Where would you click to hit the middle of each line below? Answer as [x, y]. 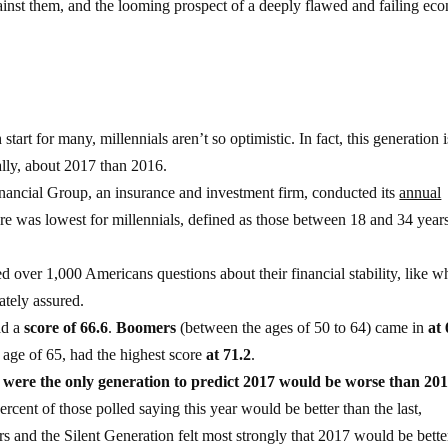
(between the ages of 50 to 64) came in [302, 327]
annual [420, 192]
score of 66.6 [66, 327]
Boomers [146, 327]
